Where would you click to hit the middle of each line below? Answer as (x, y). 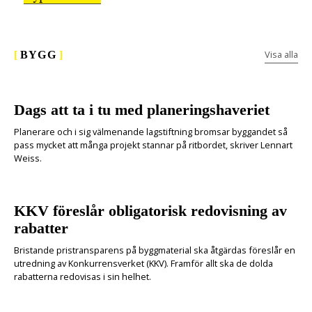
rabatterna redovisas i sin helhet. (83, 276)
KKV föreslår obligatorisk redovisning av (150, 210)
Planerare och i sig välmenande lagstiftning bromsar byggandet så (151, 132)
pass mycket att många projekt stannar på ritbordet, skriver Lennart (153, 145)
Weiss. (28, 158)
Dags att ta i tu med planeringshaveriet (142, 110)
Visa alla (281, 55)
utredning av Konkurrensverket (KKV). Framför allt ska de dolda (143, 263)
